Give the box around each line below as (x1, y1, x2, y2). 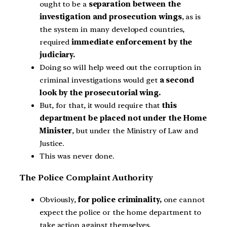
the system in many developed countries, (40, 24, 185, 34)
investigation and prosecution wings (40, 12, 182, 21)
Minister (40, 126, 72, 135)
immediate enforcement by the (71, 37, 193, 47)
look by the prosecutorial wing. (40, 88, 161, 97)
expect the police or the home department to (40, 207, 201, 217)
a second (157, 75, 194, 85)
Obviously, (40, 195, 78, 204)
